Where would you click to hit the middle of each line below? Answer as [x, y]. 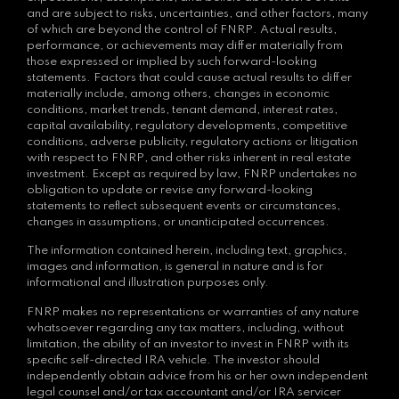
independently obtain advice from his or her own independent [197, 376]
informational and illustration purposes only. [148, 283]
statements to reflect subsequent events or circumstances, [183, 206]
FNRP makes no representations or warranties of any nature [193, 312]
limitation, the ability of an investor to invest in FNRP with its [188, 344]
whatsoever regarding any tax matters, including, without [185, 328]
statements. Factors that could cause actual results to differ [189, 77]
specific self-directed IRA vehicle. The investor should [173, 360]
